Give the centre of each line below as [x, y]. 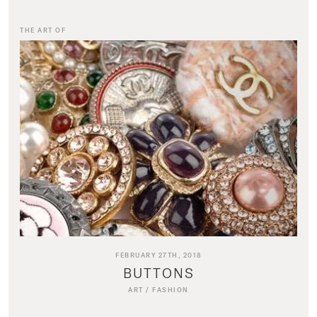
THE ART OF [43, 30]
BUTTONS [158, 273]
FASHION [171, 290]
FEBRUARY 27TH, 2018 [158, 255]
